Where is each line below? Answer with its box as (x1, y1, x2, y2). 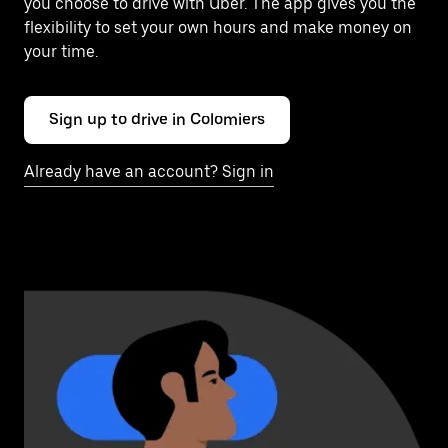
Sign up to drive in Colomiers (49, 110, 265, 129)
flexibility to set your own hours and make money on (24, 18, 412, 37)
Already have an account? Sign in (24, 162, 274, 181)
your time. (24, 42, 98, 61)
